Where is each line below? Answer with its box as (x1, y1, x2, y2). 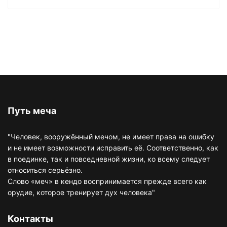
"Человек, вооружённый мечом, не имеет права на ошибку (8, 132, 214, 141)
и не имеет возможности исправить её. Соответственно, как (8, 143, 218, 152)
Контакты (8, 213, 53, 224)
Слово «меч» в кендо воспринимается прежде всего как (8, 176, 207, 185)
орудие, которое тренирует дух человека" (8, 187, 155, 197)
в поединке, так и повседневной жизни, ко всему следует (8, 154, 210, 163)
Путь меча (8, 105, 56, 116)
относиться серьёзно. (8, 165, 83, 174)
